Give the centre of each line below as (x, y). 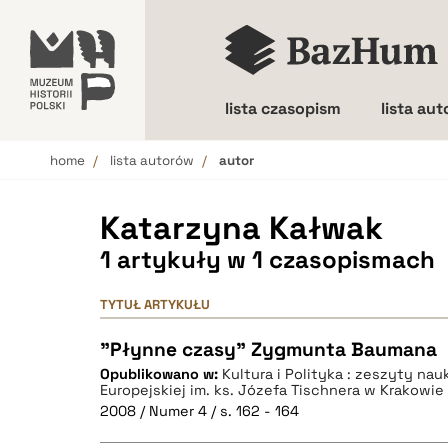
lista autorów (152, 160)
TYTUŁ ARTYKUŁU (155, 304)
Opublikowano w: (161, 374)
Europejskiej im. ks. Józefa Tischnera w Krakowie (272, 390)
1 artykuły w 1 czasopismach (267, 259)
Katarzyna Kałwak (241, 228)
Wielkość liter (312, 178)
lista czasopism (283, 108)
